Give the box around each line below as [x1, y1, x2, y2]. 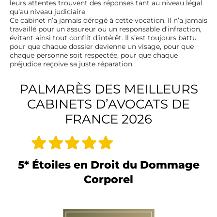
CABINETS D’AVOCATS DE [27, 96, 190, 112]
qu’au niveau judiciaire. [10, 7, 87, 16]
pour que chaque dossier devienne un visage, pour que [10, 42, 194, 51]
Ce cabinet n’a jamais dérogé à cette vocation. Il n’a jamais [10, 15, 207, 25]
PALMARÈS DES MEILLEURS [19, 81, 198, 97]
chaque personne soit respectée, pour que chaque [10, 50, 178, 60]
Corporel [84, 172, 133, 186]
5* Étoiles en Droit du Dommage [17, 158, 200, 171]
